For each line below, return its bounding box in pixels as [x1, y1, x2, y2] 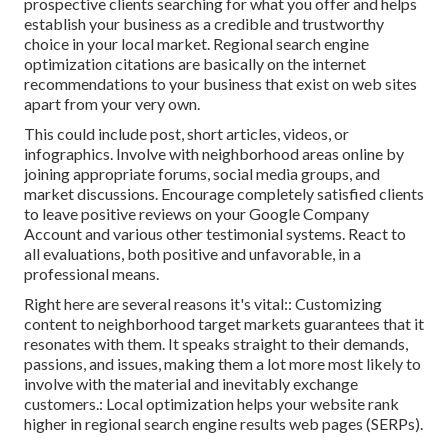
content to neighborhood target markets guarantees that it [24, 313, 424, 333]
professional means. [24, 263, 159, 283]
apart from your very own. [24, 93, 200, 113]
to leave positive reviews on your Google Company [24, 203, 369, 223]
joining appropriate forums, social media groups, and [24, 163, 380, 183]
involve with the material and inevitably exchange [24, 373, 358, 393]
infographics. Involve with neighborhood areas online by [24, 143, 404, 163]
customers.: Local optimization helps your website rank [24, 393, 399, 413]
